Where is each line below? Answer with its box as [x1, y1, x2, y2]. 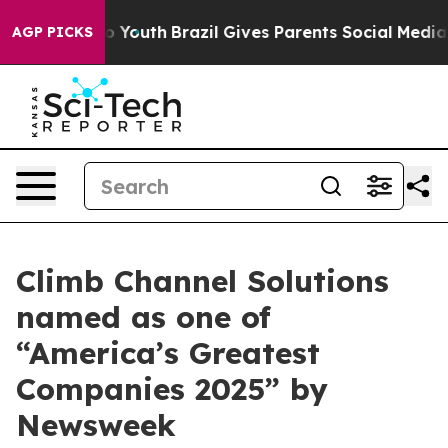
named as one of [16, 298, 271, 336]
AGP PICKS [12, 23, 93, 41]
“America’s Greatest [16, 334, 320, 372]
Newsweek [16, 406, 176, 444]
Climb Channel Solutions [16, 262, 389, 300]
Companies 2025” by [16, 370, 328, 408]
